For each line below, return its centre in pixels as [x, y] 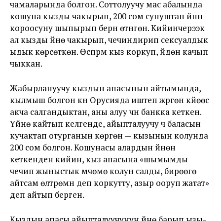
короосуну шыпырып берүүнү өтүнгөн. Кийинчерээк [107, 28]
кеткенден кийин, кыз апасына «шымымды [99, 159]
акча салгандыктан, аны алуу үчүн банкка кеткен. [106, 112]
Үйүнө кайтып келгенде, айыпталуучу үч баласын [105, 124]
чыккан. [26, 63]
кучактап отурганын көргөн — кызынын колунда [109, 135]
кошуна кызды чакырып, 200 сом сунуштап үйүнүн [106, 16]
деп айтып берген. [47, 195]
